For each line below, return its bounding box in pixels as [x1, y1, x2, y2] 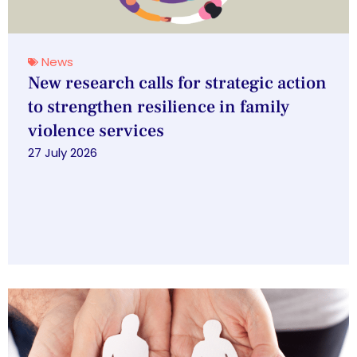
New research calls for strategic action [28, 72, 327, 95]
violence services [28, 120, 164, 143]
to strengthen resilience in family [28, 96, 289, 119]
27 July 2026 [28, 144, 97, 162]
